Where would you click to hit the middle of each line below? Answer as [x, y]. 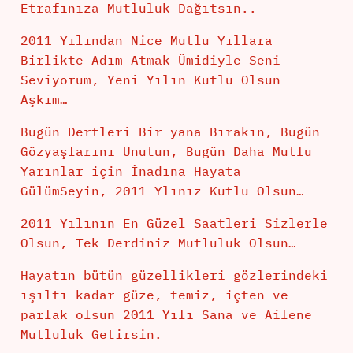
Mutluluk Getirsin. [91, 334]
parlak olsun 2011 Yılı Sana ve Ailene [166, 315]
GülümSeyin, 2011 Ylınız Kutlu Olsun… [162, 191]
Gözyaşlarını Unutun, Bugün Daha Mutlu [166, 152]
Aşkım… [44, 100]
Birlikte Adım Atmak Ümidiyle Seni [150, 60]
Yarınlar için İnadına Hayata [130, 171]
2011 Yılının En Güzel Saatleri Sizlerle [174, 223]
